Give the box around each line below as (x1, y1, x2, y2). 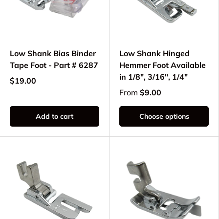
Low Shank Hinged (119, 48, 190, 59)
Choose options (139, 112, 189, 121)
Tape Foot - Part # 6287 (10, 60, 98, 70)
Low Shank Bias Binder (10, 48, 96, 59)
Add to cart (36, 112, 73, 121)
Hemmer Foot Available (119, 60, 206, 70)
